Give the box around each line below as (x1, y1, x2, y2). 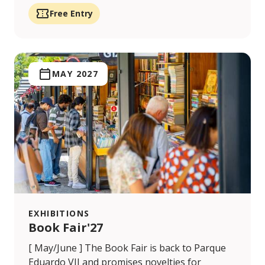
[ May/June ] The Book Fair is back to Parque (28, 241, 226, 255)
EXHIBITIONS (28, 208, 90, 219)
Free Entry (50, 8, 93, 20)
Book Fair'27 (28, 219, 103, 236)
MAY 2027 (52, 68, 99, 80)
